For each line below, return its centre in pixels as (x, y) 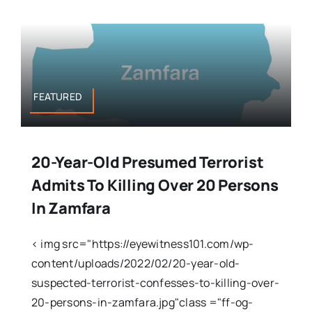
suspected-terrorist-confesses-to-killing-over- (155, 282)
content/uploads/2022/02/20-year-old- (135, 263)
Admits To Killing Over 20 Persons (155, 185)
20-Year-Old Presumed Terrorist (147, 162)
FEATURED (58, 96)
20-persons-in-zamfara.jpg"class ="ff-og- (142, 302)
